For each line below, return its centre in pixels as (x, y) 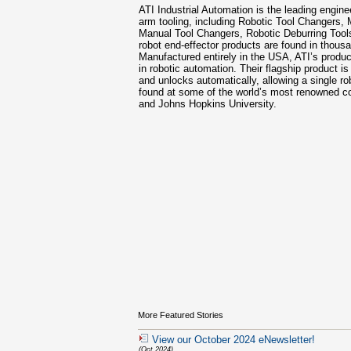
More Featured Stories (181, 315)
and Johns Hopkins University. (208, 104)
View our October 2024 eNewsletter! (233, 340)
